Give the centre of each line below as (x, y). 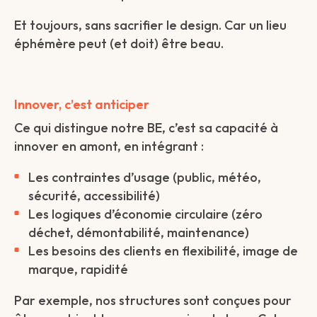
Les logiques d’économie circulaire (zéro (145, 214)
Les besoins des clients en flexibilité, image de (163, 251)
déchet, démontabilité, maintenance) (139, 232)
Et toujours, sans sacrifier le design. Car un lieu (150, 25)
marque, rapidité (78, 269)
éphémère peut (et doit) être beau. (119, 44)
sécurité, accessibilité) (94, 196)
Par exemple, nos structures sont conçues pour (153, 300)
